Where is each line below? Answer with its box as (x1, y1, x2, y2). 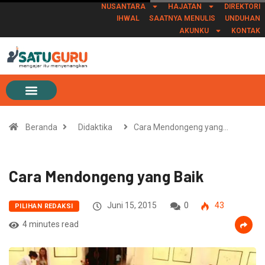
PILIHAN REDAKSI (15, 202, 73, 211)
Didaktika (78, 122, 112, 132)
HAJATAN (167, 2, 202, 11)
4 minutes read (22, 219, 79, 230)
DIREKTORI (224, 2, 260, 11)
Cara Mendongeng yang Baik (9, 167, 205, 186)
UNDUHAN (224, 14, 260, 22)
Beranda (25, 122, 57, 132)
